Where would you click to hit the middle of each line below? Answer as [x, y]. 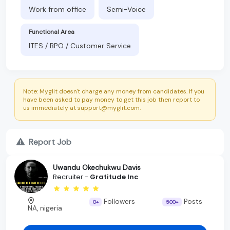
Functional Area [52, 32]
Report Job [50, 142]
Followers [119, 201]
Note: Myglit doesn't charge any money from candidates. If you [114, 91]
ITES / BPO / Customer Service [80, 45]
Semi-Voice [126, 9]
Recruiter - [71, 177]
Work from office [57, 9]
